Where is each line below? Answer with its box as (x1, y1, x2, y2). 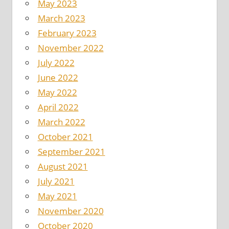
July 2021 (37, 175, 75, 188)
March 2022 (37, 116, 85, 128)
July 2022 (37, 57, 75, 69)
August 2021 (37, 161, 88, 173)
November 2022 (37, 42, 104, 54)
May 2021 (37, 190, 77, 202)
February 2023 (37, 27, 97, 39)
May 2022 (37, 86, 77, 99)
